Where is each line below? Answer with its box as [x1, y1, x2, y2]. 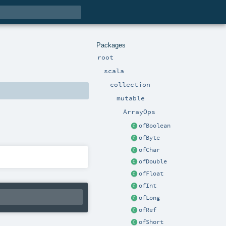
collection [110, 80, 151, 88]
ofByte [139, 134, 160, 141]
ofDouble [139, 158, 167, 165]
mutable [117, 94, 145, 102]
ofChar [139, 146, 160, 153]
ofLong [139, 194, 160, 202]
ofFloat [139, 170, 163, 178]
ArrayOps [123, 107, 155, 116]
